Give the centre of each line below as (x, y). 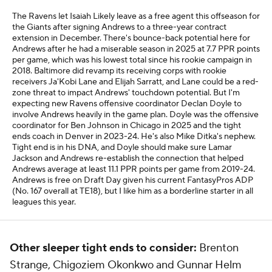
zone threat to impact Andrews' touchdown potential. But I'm (126, 93)
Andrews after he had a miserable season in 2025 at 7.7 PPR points (136, 49)
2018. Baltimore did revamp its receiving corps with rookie (119, 71)
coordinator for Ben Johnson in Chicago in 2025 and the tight (127, 126)
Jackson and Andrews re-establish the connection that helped (128, 158)
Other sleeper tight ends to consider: (103, 248)
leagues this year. (44, 202)
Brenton (218, 248)
